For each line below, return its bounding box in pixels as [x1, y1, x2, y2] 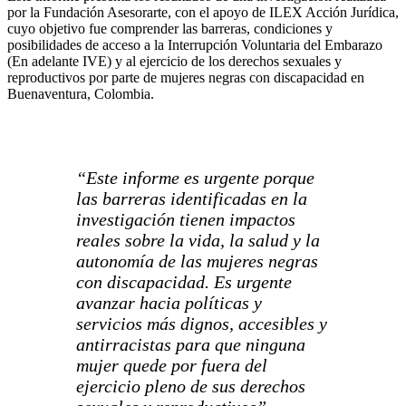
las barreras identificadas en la [76, 188, 307, 209]
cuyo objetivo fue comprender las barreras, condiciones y [7, 21, 333, 37]
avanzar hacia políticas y [76, 293, 262, 314]
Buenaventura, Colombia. [7, 86, 158, 102]
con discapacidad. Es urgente [76, 272, 292, 293]
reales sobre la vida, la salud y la [76, 230, 320, 251]
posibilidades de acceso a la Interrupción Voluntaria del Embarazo [7, 37, 382, 53]
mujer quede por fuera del [76, 355, 267, 376]
